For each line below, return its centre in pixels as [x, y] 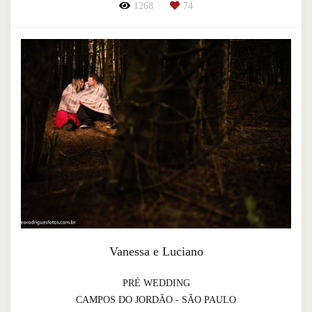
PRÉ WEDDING [156, 283]
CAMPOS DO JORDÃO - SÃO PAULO [156, 299]
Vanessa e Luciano [156, 251]
